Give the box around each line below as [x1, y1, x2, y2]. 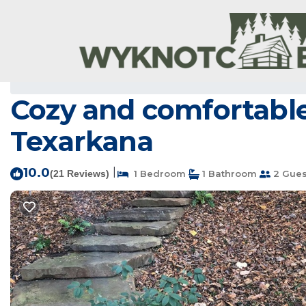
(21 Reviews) [50, 168, 109, 179]
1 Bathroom [199, 168, 257, 179]
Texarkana [10, 124, 153, 158]
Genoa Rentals [21, 70, 94, 83]
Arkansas [138, 70, 180, 83]
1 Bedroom [128, 168, 186, 179]
